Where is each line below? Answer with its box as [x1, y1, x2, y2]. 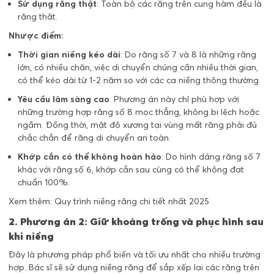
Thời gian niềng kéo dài [18, 48, 120, 60]
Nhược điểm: [9, 29, 64, 41]
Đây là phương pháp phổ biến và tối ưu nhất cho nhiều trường [9, 249, 261, 261]
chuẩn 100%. [18, 176, 72, 188]
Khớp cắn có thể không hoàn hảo [18, 150, 161, 162]
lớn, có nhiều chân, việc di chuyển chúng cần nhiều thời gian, [18, 61, 258, 73]
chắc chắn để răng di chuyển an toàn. [18, 131, 171, 143]
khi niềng [9, 229, 54, 242]
